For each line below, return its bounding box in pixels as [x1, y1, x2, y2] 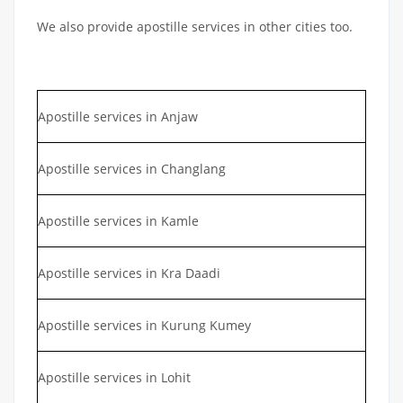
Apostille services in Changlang [38, 159, 226, 177]
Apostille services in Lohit [38, 368, 191, 386]
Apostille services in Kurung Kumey [38, 316, 251, 334]
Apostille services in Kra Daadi [38, 264, 220, 282]
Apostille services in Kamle [38, 211, 199, 229]
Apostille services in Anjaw [38, 107, 198, 125]
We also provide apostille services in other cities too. [37, 17, 353, 35]
